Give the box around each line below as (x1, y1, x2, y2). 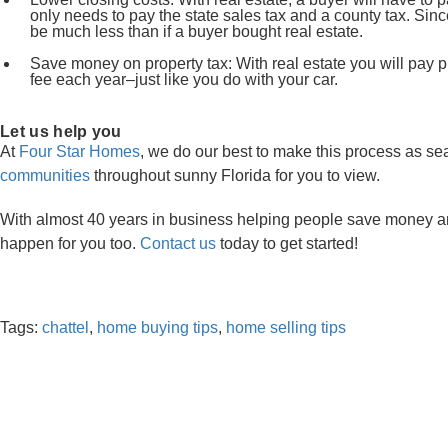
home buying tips (97, 319, 218, 336)
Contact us (140, 235, 216, 252)
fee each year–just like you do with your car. (30, 71, 342, 88)
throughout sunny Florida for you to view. (94, 167, 384, 184)
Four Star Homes (19, 143, 140, 160)
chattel (42, 319, 89, 336)
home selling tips (226, 319, 346, 336)
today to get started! (216, 235, 358, 252)
